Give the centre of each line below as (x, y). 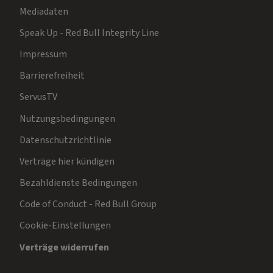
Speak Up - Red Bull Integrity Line (89, 33)
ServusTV (38, 97)
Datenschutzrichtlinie (66, 140)
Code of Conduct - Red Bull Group (88, 204)
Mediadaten (44, 11)
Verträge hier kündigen (67, 161)
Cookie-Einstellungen (65, 226)
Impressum (43, 54)
